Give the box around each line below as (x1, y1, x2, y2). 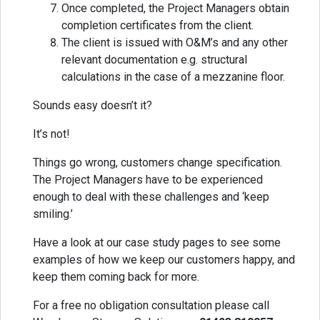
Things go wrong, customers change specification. (33, 156, 282, 170)
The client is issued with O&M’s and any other (61, 36, 288, 50)
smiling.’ (33, 207, 73, 221)
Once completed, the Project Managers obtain (61, 1, 289, 16)
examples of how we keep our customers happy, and (33, 253, 295, 267)
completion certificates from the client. (61, 19, 254, 33)
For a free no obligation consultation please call (33, 299, 269, 313)
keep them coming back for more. (33, 270, 199, 284)
